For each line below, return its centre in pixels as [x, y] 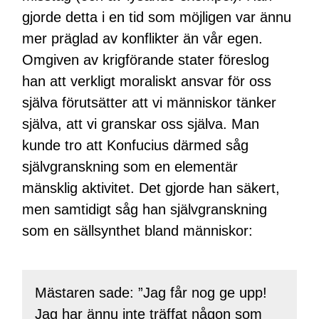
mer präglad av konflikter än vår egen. [143, 38]
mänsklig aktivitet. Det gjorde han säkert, [151, 188]
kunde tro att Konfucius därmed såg [136, 145]
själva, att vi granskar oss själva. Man [141, 124]
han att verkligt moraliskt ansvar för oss [147, 81]
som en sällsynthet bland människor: [138, 230]
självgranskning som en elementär [130, 166]
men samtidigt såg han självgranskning [145, 209]
